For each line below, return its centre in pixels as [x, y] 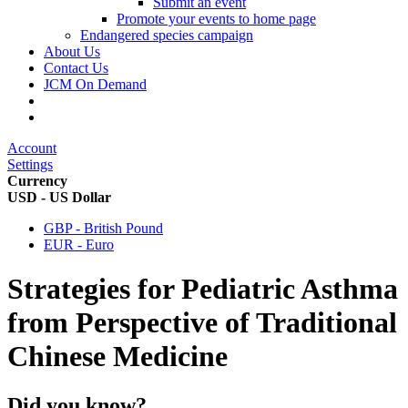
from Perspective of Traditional [202, 323]
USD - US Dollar [59, 197]
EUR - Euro [79, 245]
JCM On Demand [95, 84]
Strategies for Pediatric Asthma [203, 289]
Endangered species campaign [167, 35]
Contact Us [76, 68]
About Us [72, 51]
